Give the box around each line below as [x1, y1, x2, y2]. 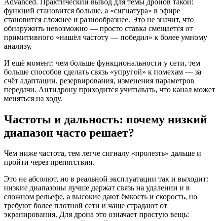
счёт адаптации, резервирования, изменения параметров [4, 76, 194, 85]
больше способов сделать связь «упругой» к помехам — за [4, 67, 201, 76]
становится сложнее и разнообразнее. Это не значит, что [4, 15, 194, 24]
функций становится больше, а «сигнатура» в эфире [4, 6, 180, 15]
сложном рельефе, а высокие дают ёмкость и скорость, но [4, 192, 197, 201]
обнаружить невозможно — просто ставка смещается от [4, 24, 193, 33]
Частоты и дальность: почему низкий [4, 112, 207, 126]
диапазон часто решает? [4, 126, 134, 139]
